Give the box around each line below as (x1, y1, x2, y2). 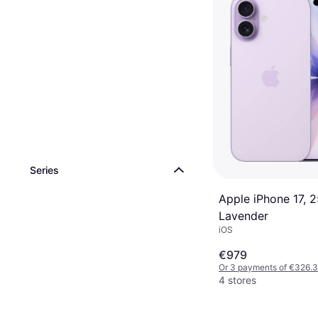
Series (30, 164, 59, 176)
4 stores (219, 273, 256, 286)
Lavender (219, 209, 268, 224)
